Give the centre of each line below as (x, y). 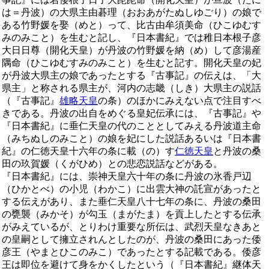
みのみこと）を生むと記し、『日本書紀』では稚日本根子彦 (131, 37)
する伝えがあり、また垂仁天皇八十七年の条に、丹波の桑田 (131, 201)
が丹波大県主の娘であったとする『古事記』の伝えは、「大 (131, 75)
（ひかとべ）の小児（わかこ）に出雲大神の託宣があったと (131, 189)
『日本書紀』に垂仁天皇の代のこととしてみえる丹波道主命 (131, 125)
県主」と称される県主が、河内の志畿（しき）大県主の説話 (131, 88)
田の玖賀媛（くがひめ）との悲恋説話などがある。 (112, 163)
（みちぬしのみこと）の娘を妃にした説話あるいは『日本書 (131, 138)
